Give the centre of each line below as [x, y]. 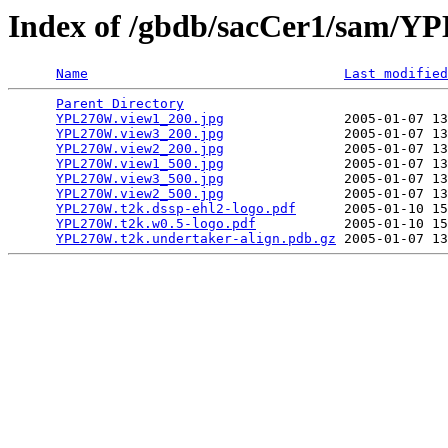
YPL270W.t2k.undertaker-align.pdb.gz [196, 239]
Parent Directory [120, 104]
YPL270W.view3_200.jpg [140, 134]
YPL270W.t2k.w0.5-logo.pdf [156, 224]
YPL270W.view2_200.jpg [140, 149]
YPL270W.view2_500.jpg [140, 194]
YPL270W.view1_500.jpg [140, 164]
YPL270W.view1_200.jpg [140, 119]
